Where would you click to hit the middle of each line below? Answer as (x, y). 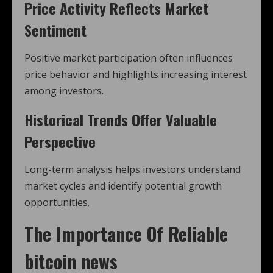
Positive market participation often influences (129, 58)
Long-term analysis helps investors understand (133, 170)
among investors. (64, 91)
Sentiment (55, 30)
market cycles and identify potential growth (123, 186)
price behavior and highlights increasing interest (136, 75)
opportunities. (57, 203)
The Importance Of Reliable (126, 234)
